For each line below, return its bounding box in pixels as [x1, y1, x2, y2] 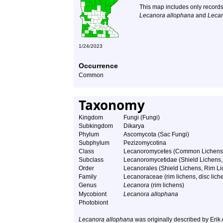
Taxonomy [79, 96, 145, 114]
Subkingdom [79, 122, 113, 129]
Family [79, 173, 97, 180]
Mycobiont [79, 191, 107, 198]
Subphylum [79, 139, 110, 146]
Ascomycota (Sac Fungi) [123, 131, 189, 138]
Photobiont [79, 199, 108, 206]
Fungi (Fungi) [123, 114, 160, 121]
